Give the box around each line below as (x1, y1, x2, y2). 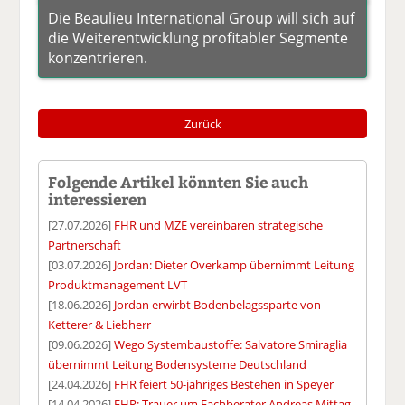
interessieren (48, 189, 147, 210)
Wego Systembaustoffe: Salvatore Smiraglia (114, 336, 348, 353)
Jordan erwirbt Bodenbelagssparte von (114, 297, 322, 314)
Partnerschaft (48, 237, 122, 254)
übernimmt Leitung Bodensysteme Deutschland (48, 356, 307, 373)
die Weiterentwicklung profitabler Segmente (48, 28, 349, 49)
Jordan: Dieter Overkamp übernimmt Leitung (114, 257, 355, 274)
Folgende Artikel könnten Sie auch (48, 172, 309, 193)
